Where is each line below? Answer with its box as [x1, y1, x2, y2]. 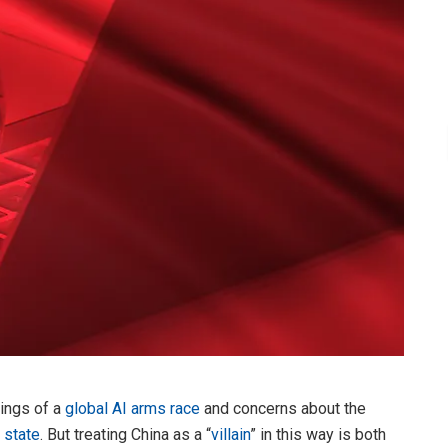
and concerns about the [200, 398, 366, 418]
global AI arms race [65, 398, 200, 418]
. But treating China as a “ [40, 424, 211, 444]
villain [211, 424, 250, 444]
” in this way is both [250, 424, 386, 444]
